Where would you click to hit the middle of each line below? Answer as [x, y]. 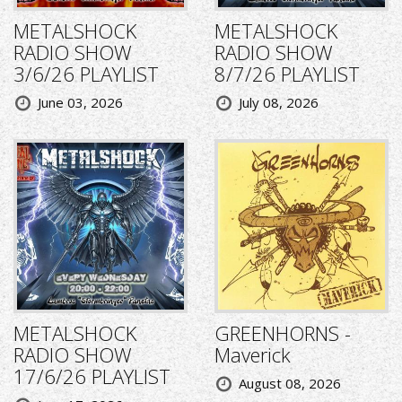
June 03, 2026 [80, 102]
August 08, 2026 [290, 383]
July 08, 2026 [279, 102]
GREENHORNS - [283, 332]
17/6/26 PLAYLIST [92, 376]
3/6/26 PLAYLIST [86, 73]
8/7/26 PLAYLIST [287, 73]
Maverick [253, 354]
